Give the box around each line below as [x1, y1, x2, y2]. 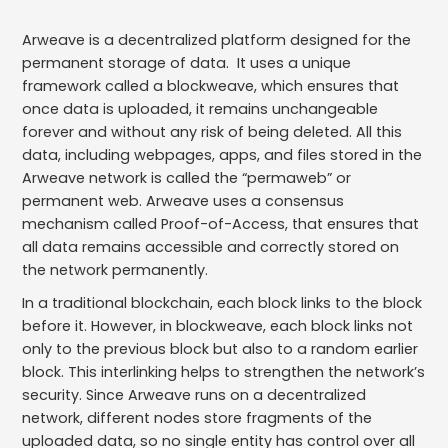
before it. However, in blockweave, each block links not [22, 315, 414, 336]
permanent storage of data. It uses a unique [22, 52, 352, 73]
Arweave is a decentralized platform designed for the [22, 29, 412, 50]
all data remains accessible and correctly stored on [22, 236, 400, 257]
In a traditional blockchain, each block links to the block [22, 292, 423, 313]
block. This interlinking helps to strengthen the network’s [22, 361, 426, 382]
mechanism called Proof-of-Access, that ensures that [22, 213, 420, 234]
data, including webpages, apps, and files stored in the [22, 144, 423, 165]
